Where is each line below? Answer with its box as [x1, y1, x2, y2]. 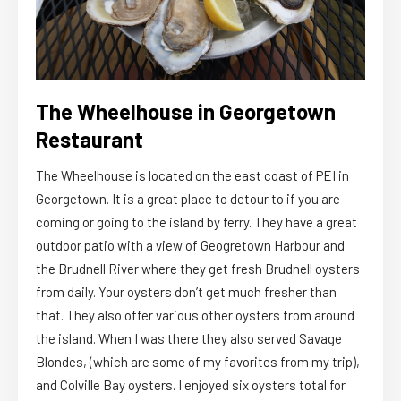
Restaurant [36, 125, 143, 152]
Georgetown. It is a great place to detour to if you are [36, 190, 340, 207]
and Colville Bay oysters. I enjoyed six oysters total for [36, 376, 346, 393]
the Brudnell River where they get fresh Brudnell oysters [36, 260, 360, 277]
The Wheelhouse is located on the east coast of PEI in [36, 166, 349, 183]
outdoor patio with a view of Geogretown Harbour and [36, 236, 345, 253]
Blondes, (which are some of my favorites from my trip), [36, 353, 360, 370]
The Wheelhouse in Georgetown [36, 98, 336, 124]
